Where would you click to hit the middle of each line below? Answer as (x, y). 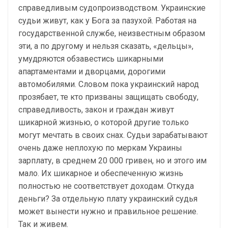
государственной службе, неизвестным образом (112, 33)
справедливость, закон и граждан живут (96, 110)
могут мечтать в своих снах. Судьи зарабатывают (113, 135)
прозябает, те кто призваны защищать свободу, (108, 97)
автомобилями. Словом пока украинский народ (109, 84)
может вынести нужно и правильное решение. (108, 211)
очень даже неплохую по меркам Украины (100, 148)
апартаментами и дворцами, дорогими (92, 72)
